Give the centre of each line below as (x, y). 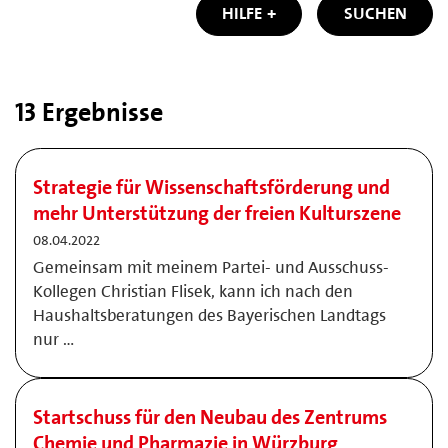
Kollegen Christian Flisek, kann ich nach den (193, 291)
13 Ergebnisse (89, 111)
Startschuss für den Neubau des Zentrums (210, 417)
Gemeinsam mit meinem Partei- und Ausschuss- (211, 267)
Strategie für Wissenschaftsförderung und (211, 187)
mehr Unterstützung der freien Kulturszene (217, 213)
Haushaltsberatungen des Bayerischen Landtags (209, 315)
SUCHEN (375, 13)
